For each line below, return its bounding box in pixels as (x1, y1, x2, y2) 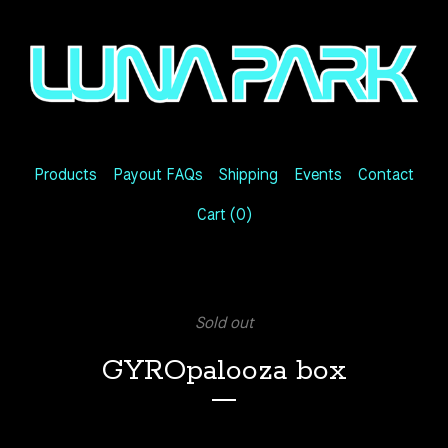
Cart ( (196, 203, 236, 225)
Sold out (194, 311, 254, 333)
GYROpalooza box (101, 352, 347, 389)
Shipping (219, 163, 278, 185)
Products (34, 163, 97, 185)
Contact (358, 163, 414, 185)
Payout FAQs (113, 163, 203, 185)
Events (294, 163, 342, 185)
